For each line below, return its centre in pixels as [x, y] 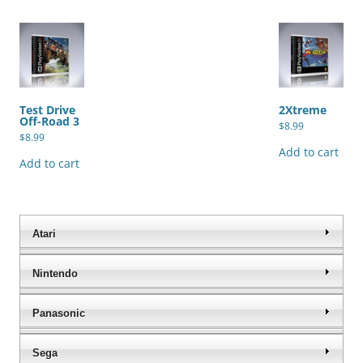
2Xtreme [303, 109]
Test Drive [47, 109]
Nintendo [55, 274]
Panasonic [59, 314]
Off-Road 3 [49, 121]
